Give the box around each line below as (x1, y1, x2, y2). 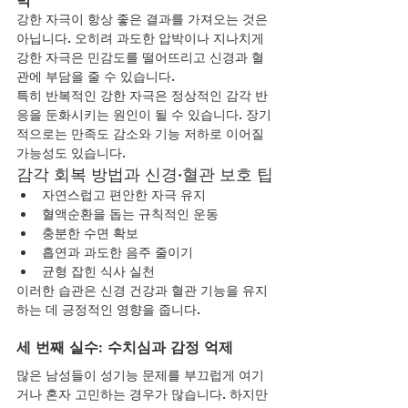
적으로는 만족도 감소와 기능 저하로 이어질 (16, 125, 268, 142)
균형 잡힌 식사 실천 (42, 262, 155, 280)
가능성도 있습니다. (16, 144, 126, 161)
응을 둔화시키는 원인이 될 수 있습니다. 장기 (16, 106, 271, 123)
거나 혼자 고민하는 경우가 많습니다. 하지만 (16, 385, 271, 403)
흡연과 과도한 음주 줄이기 (42, 243, 193, 260)
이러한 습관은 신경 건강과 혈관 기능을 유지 (16, 281, 268, 299)
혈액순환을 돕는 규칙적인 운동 (42, 205, 219, 222)
